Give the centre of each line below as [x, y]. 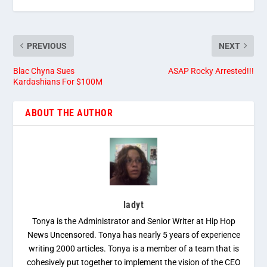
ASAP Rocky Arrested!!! [211, 71]
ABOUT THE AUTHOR [69, 113]
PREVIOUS [47, 46]
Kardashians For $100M [58, 81]
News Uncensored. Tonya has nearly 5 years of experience [133, 235]
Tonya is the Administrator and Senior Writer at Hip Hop [133, 221]
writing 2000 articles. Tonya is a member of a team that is [133, 248]
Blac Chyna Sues [44, 71]
